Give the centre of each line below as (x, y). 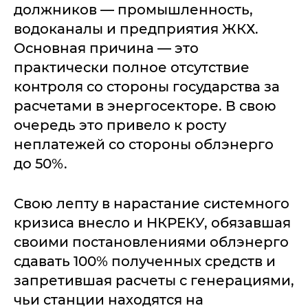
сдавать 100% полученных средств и (145, 261)
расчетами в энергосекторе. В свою (145, 106)
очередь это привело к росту (120, 125)
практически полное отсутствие (132, 67)
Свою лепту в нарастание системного (152, 203)
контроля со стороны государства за (147, 87)
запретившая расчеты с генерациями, (154, 280)
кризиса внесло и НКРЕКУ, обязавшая (152, 223)
